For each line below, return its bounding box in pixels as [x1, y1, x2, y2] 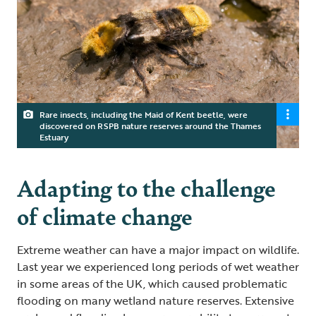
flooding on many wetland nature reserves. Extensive [17, 291, 294, 309]
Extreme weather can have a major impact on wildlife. [17, 241, 299, 258]
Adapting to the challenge [17, 170, 276, 204]
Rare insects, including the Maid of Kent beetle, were [39, 107, 248, 121]
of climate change [17, 198, 193, 232]
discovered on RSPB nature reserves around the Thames [39, 119, 261, 132]
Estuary [39, 130, 68, 143]
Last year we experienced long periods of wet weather [17, 257, 299, 275]
